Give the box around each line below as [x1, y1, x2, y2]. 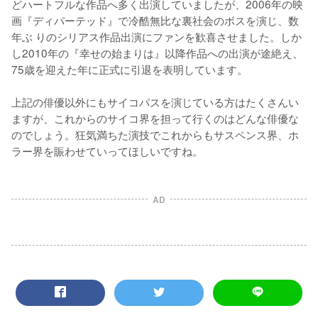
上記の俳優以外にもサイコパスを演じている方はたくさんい [11, 93, 299, 109]
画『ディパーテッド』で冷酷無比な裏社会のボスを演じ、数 [11, 11, 299, 28]
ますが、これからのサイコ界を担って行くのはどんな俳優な [11, 109, 299, 126]
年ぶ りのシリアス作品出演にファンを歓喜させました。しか [11, 28, 302, 44]
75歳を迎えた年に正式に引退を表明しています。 [11, 60, 248, 77]
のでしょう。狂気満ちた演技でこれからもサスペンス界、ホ [11, 126, 299, 142]
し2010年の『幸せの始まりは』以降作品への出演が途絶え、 [11, 44, 303, 60]
